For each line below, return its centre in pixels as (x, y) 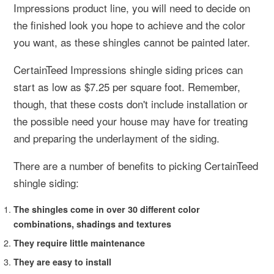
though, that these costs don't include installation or (131, 103)
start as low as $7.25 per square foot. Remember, (127, 86)
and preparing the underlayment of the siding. (117, 138)
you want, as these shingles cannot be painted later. (132, 42)
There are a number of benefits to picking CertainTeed (136, 165)
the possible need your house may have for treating (131, 120)
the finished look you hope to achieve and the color (129, 24)
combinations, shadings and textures (92, 224)
